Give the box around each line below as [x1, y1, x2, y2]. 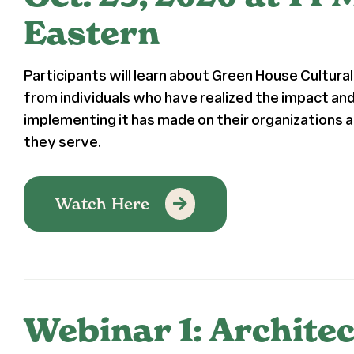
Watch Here [55, 194, 149, 213]
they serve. [23, 131, 102, 151]
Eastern [23, 13, 160, 53]
